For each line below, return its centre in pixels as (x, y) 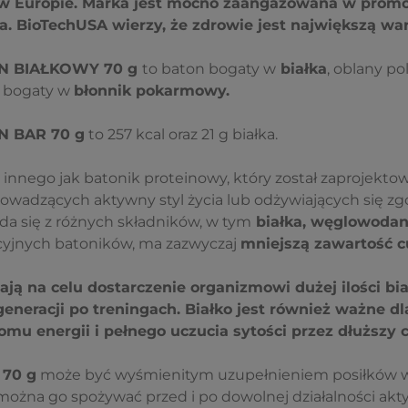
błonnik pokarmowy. (151, 91)
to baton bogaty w (209, 69)
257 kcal (136, 135)
